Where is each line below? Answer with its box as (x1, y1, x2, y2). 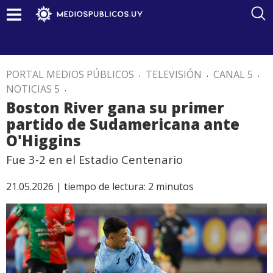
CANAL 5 (213, 68, 253, 81)
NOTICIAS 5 (6, 82, 60, 96)
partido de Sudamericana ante (6, 114, 239, 134)
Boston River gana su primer (6, 97, 224, 118)
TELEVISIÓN (146, 68, 202, 81)
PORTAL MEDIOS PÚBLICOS (6, 68, 134, 81)
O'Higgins (6, 130, 81, 151)
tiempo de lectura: (64, 180, 146, 193)
